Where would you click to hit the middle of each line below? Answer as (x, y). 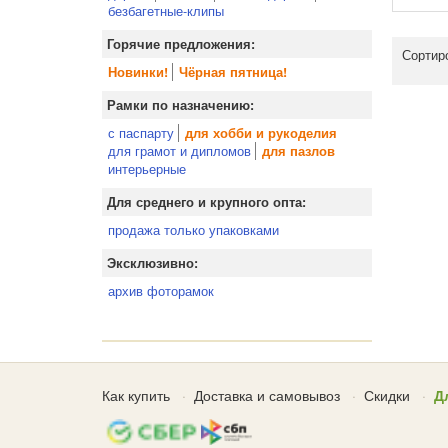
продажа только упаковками (193, 229)
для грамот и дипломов (179, 150)
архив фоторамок (161, 290)
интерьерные (147, 168)
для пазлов (298, 151)
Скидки (387, 395)
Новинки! (138, 72)
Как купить (136, 395)
